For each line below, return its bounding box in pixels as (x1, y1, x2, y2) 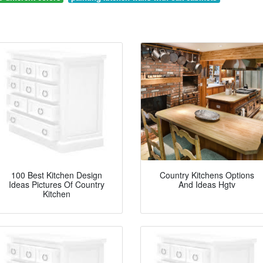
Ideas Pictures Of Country (8, 178, 104, 191)
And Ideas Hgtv (178, 178, 235, 191)
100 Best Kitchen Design (11, 169, 102, 181)
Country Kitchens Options (159, 169, 254, 181)
